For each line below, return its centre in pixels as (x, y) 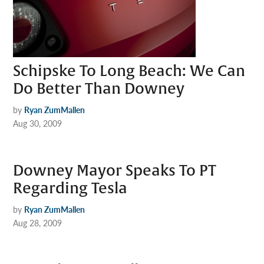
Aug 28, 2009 (38, 222)
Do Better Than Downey (99, 89)
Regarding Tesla (70, 188)
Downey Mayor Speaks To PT (115, 171)
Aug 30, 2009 (38, 123)
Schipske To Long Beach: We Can (129, 71)
